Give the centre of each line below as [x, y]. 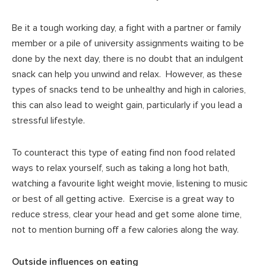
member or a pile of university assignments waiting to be [128, 43]
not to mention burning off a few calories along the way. [125, 229]
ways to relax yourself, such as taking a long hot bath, [121, 168]
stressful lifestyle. [48, 120]
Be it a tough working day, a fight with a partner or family [126, 28]
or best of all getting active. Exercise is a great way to [123, 199]
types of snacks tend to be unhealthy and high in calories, [129, 89]
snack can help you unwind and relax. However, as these [127, 74]
